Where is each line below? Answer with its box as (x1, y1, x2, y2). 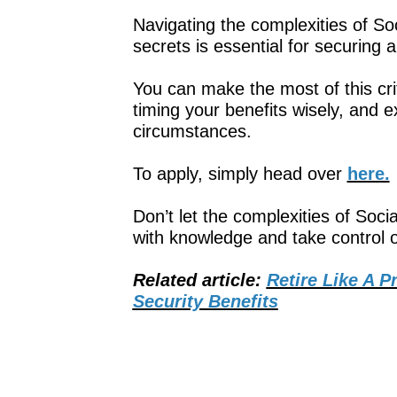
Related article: (132, 269, 267, 290)
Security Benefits (132, 291, 278, 311)
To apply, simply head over (132, 163, 347, 183)
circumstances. (132, 121, 252, 141)
